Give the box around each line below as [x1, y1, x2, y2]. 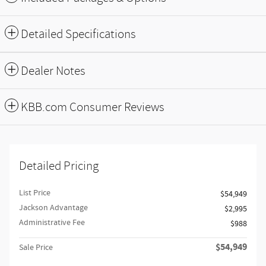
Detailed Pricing [19, 159, 99, 173]
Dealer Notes [21, 64, 85, 78]
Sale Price [19, 242, 53, 254]
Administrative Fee [19, 217, 85, 229]
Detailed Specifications [21, 27, 136, 42]
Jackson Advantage [19, 202, 88, 214]
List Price [19, 188, 50, 199]
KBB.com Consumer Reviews [21, 100, 164, 115]
